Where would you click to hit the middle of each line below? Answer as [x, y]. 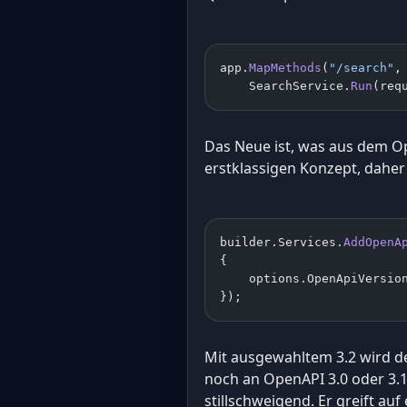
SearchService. [285, 85]
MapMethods [285, 67]
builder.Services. [282, 242]
